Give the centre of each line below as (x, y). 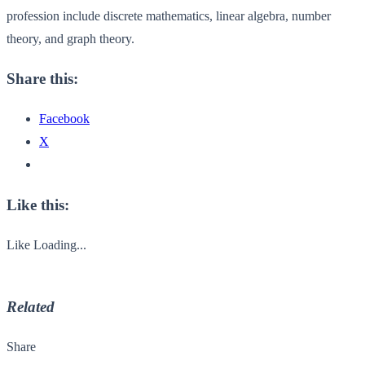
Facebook (64, 119)
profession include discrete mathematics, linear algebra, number (169, 15)
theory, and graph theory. (70, 38)
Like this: (38, 204)
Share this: (42, 79)
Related (31, 307)
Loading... (60, 244)
